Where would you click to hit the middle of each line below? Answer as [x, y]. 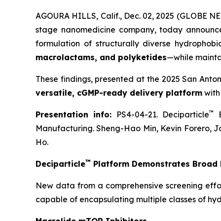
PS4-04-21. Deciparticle [160, 114]
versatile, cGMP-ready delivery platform [119, 92]
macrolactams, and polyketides [101, 57]
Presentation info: [74, 114]
